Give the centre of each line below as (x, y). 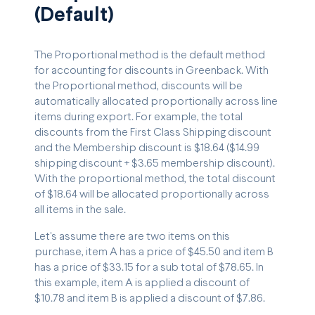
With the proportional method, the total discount (155, 179)
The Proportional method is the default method (150, 56)
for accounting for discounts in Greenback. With (152, 71)
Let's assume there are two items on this (132, 237)
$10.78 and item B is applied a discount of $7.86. (150, 299)
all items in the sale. (80, 210)
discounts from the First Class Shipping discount (153, 133)
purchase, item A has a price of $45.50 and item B (154, 252)
